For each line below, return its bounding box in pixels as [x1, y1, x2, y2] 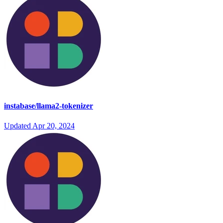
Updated [4, 121, 32, 130]
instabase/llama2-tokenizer [4, 102, 93, 111]
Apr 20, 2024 [32, 121, 75, 130]
